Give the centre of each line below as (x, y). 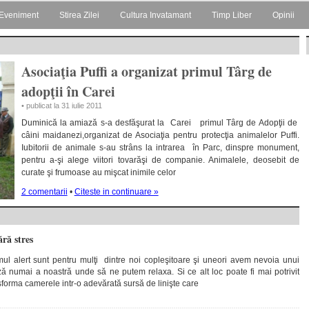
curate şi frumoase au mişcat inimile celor (98, 172)
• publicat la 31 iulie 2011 (61, 106)
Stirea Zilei (79, 15)
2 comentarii (44, 192)
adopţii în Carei (68, 91)
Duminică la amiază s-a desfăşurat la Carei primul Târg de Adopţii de (160, 123)
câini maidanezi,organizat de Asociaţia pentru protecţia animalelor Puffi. (160, 135)
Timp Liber (232, 15)
